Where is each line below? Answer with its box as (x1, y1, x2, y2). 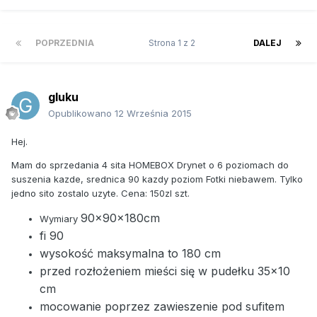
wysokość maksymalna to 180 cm (40, 246, 221, 260)
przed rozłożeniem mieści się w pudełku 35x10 (40, 263, 290, 278)
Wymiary (40, 212, 81, 224)
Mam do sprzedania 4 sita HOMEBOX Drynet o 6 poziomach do (11, 158, 289, 171)
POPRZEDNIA (35, 37, 94, 48)
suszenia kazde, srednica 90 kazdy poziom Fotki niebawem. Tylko (11, 173, 303, 185)
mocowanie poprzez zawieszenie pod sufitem (40, 299, 284, 313)
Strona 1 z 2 (148, 37, 200, 48)
